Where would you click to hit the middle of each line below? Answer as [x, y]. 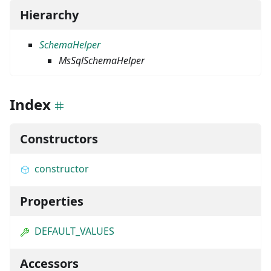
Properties [52, 201]
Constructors [59, 139]
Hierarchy [49, 15]
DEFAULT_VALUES [74, 231]
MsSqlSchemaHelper [102, 60]
